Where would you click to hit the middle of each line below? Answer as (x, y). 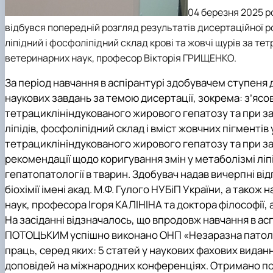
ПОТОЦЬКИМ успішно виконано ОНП (94, 235)
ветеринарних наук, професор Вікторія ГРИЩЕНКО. (121, 58)
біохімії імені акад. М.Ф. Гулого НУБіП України (113, 190)
